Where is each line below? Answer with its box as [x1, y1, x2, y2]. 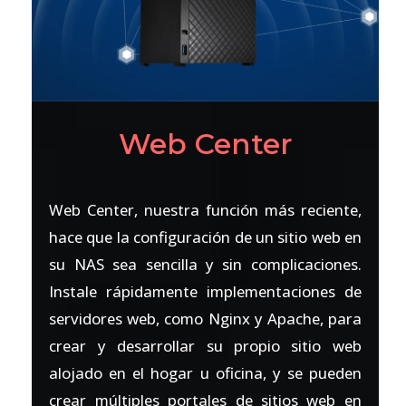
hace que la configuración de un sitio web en [49, 227, 362, 248]
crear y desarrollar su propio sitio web [49, 335, 362, 357]
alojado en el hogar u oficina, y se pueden [49, 362, 362, 384]
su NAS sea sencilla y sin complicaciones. [49, 254, 362, 275]
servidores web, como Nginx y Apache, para [49, 308, 362, 330]
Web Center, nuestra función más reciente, [49, 199, 362, 221]
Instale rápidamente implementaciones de [49, 281, 362, 303]
